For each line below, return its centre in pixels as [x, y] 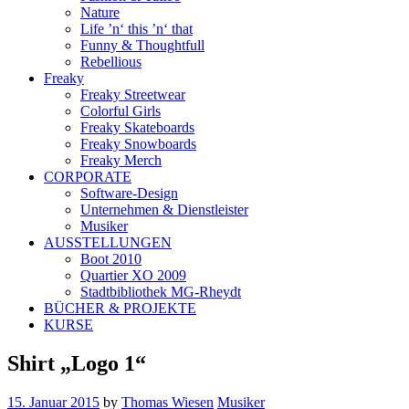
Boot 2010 [111, 258]
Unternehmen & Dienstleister [164, 209]
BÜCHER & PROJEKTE [120, 308]
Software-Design [129, 193]
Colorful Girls [121, 110]
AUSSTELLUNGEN [108, 242]
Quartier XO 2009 [133, 275]
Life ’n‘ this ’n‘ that [136, 28]
